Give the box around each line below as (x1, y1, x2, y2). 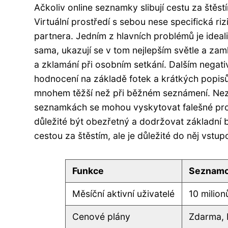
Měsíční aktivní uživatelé (72, 188, 175, 199)
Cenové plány (72, 211, 131, 222)
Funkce (72, 165, 104, 176)
